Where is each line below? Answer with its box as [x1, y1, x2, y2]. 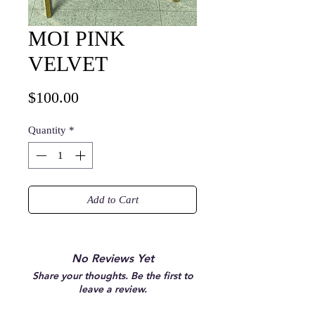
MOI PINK [28, 26, 125, 50]
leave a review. [78, 283, 147, 296]
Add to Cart [86, 194, 139, 206]
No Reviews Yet [71, 252, 154, 266]
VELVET [28, 51, 108, 75]
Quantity [28, 124, 66, 136]
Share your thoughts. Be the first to [32, 269, 193, 283]
